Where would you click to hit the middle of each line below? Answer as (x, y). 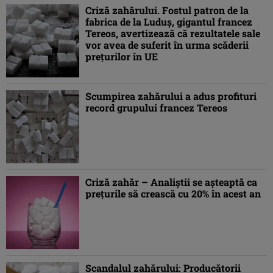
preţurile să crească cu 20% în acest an (173, 194)
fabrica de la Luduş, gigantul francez (169, 22)
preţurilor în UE (122, 57)
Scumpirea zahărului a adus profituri (171, 96)
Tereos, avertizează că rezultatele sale (173, 34)
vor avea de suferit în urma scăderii (167, 45)
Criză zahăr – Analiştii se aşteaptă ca (171, 182)
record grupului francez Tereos (156, 108)
